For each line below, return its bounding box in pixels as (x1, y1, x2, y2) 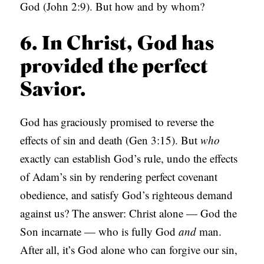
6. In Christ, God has (20, 34, 214, 55)
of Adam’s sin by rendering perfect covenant (20, 169, 218, 184)
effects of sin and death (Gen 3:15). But (20, 133, 201, 148)
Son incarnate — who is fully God (20, 224, 179, 239)
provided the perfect (20, 57, 209, 78)
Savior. (20, 80, 87, 101)
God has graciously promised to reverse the (20, 114, 214, 130)
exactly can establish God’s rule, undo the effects (20, 151, 238, 166)
